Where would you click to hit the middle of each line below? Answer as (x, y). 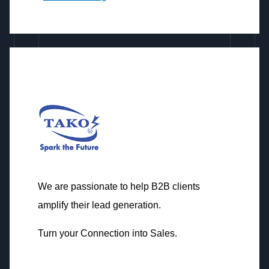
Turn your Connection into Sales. (107, 233)
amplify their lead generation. (99, 205)
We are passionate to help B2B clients (119, 187)
